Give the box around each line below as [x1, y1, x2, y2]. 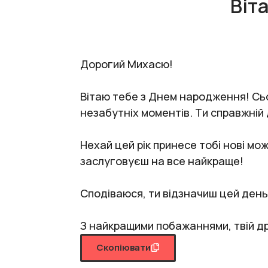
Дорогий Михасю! [80, 57, 173, 71]
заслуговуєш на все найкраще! [80, 154, 243, 168]
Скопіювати [96, 241, 151, 254]
